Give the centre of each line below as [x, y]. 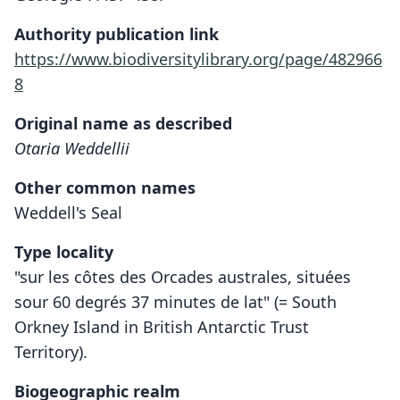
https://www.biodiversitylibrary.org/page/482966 [198, 59]
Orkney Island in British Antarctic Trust [162, 327]
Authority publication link [117, 34]
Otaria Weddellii [72, 149]
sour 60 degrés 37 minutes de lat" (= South [175, 302]
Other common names [105, 188]
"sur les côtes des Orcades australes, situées [183, 277]
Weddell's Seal [68, 213]
